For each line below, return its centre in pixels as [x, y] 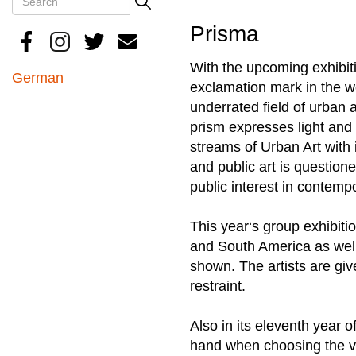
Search [48, 23]
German [38, 77]
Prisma [224, 33]
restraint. [218, 286]
